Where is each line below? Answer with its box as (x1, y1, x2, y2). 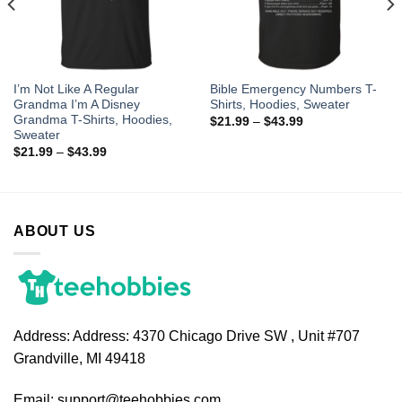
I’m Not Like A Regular (13, 83, 139, 97)
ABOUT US (13, 223, 96, 240)
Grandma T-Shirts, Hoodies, (13, 113, 172, 127)
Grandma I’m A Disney (13, 98, 140, 112)
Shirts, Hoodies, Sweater (209, 98, 350, 112)
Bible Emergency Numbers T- (209, 83, 377, 97)
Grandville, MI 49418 (13, 351, 145, 367)
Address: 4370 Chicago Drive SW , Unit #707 (70, 328, 360, 345)
